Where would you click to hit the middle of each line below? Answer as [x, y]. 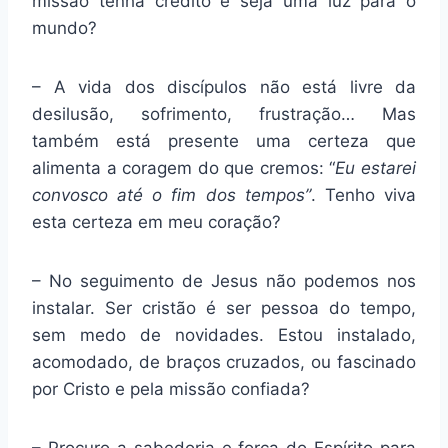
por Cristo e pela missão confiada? [171, 389]
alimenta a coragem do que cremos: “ [184, 168]
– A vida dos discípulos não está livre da [224, 87]
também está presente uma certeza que [224, 141]
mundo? [64, 28]
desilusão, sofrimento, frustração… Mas [224, 114]
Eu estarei [376, 168]
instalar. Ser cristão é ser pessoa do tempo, [224, 308]
